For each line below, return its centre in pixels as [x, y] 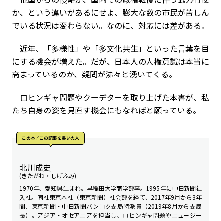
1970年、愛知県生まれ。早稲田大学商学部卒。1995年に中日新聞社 [110, 188]
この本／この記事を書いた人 [51, 138]
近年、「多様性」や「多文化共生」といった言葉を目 [110, 48]
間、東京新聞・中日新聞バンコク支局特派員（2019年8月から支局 [110, 206]
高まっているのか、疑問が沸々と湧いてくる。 [94, 74]
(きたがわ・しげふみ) [48, 175]
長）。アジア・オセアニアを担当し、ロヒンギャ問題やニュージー [110, 215]
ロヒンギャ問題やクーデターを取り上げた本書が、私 [110, 97]
